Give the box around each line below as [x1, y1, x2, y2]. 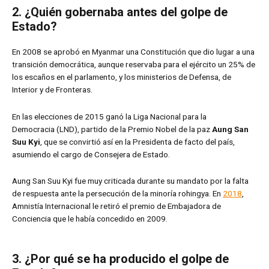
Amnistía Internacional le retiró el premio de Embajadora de [12, 201, 221, 211]
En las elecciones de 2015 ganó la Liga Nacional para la [12, 111, 207, 121]
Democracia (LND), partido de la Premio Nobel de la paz [12, 124, 212, 134]
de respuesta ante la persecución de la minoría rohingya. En [12, 189, 223, 199]
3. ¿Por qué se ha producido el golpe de [12, 252, 229, 267]
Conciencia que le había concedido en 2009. [12, 214, 168, 224]
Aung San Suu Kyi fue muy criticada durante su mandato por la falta [12, 176, 249, 186]
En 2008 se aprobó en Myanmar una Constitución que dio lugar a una [12, 46, 255, 56]
